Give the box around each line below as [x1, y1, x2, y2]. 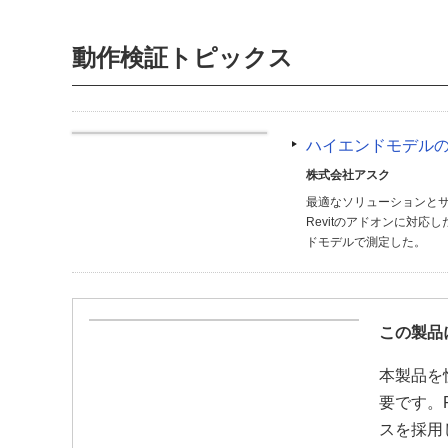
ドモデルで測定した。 [306, 235, 426, 249]
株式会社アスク [306, 168, 390, 182]
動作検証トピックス [72, 44, 293, 71]
